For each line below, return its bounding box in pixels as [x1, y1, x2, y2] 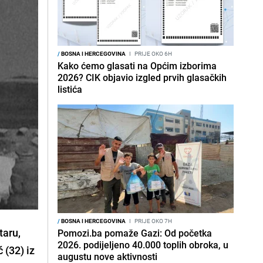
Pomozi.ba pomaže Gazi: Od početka [58, 227, 212, 240]
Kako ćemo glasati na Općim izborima [58, 59, 217, 72]
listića [58, 83, 82, 96]
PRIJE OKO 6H [133, 49, 172, 58]
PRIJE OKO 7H [133, 217, 172, 225]
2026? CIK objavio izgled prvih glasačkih [58, 71, 227, 84]
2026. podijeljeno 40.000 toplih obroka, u [58, 238, 228, 251]
